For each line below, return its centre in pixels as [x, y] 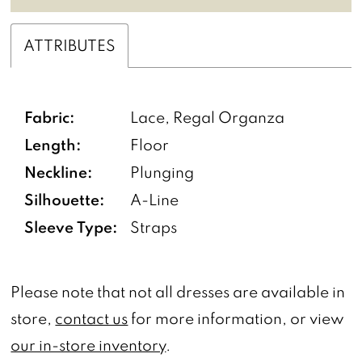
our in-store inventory [88, 345]
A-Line [155, 199]
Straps [154, 227]
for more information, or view [236, 319]
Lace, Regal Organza [208, 117]
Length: [53, 144]
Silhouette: [65, 199]
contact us [92, 319]
